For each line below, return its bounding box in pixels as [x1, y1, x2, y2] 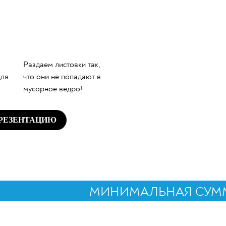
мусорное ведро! [23, 84, 82, 94]
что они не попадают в [23, 72, 101, 82]
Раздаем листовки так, [23, 60, 100, 70]
